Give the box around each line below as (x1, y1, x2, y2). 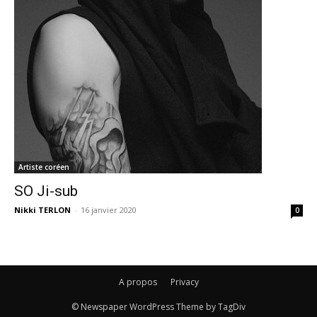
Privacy (170, 276, 199, 289)
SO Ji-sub (14, 183, 78, 200)
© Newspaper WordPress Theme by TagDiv (71, 301, 246, 313)
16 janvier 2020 (81, 204, 137, 216)
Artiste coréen (18, 162, 69, 173)
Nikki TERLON (14, 204, 71, 216)
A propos (118, 276, 157, 289)
